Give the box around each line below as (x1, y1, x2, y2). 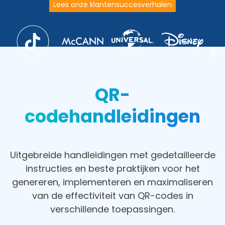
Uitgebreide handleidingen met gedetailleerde (10, 148, 215, 161)
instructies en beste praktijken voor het (25, 162, 200, 175)
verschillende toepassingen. (50, 202, 175, 215)
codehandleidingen (25, 103, 200, 129)
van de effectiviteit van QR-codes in (32, 189, 193, 202)
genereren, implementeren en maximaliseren (12, 175, 213, 188)
